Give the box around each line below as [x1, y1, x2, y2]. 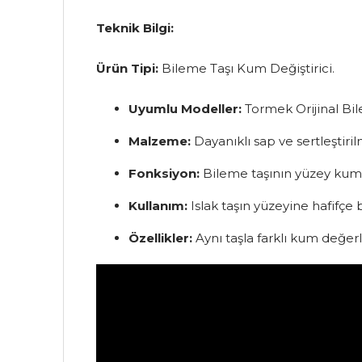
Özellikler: [128, 229, 193, 246]
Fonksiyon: [128, 165, 200, 181]
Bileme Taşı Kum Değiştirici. [158, 60, 335, 76]
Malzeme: [128, 133, 192, 149]
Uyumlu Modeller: [128, 100, 242, 116]
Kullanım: [128, 197, 188, 213]
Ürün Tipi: [96, 60, 159, 76]
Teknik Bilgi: [96, 19, 175, 36]
